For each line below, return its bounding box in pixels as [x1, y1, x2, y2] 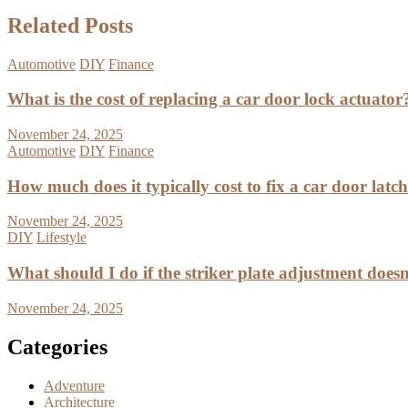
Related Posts [7, 13, 133, 37]
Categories [7, 334, 107, 359]
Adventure [44, 377, 105, 393]
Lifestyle [36, 229, 87, 246]
